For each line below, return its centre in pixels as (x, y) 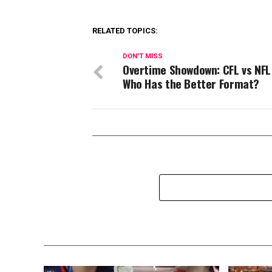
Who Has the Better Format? (191, 84)
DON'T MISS (143, 56)
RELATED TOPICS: (125, 31)
